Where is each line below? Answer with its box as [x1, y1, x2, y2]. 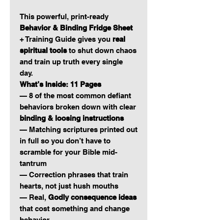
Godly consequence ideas [48, 193, 137, 202]
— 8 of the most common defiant [20, 91, 131, 100]
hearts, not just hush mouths [20, 182, 118, 191]
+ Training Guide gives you [20, 35, 112, 44]
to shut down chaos [67, 46, 137, 55]
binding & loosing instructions [20, 114, 124, 123]
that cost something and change [20, 204, 130, 213]
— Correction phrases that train [20, 170, 128, 179]
